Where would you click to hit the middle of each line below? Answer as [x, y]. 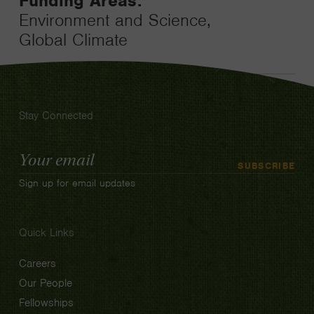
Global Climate [73, 40]
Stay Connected [56, 116]
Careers [37, 264]
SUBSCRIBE [267, 165]
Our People [45, 283]
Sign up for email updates [77, 183]
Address [38, 167]
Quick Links [46, 233]
